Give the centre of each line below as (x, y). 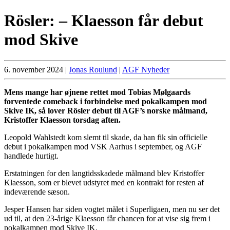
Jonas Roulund (93, 70)
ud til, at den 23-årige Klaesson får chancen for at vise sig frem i (107, 219)
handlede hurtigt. (31, 156)
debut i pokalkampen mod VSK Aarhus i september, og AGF (103, 147)
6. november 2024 (34, 70)
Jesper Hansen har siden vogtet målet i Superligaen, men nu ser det (112, 209)
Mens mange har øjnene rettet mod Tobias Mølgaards (97, 92)
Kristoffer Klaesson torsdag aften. (62, 120)
